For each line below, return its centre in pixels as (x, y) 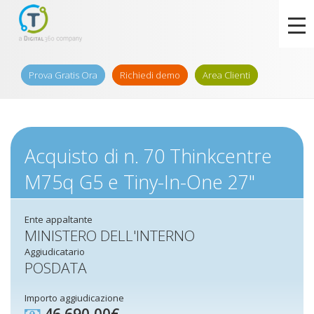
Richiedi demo (150, 75)
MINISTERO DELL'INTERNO (110, 235)
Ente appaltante (59, 219)
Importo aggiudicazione (74, 298)
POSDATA (56, 268)
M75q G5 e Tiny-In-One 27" (140, 182)
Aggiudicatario (55, 252)
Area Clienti (226, 75)
